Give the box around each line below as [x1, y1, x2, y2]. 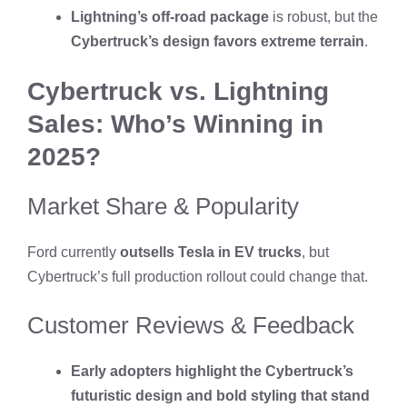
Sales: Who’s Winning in [27, 109, 323, 138]
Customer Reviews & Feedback [27, 311, 354, 339]
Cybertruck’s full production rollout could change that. [27, 268, 368, 284]
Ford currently [27, 243, 120, 260]
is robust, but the [269, 8, 378, 25]
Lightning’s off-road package [71, 8, 269, 25]
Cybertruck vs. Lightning [27, 76, 329, 105]
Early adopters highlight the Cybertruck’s [71, 362, 353, 379]
